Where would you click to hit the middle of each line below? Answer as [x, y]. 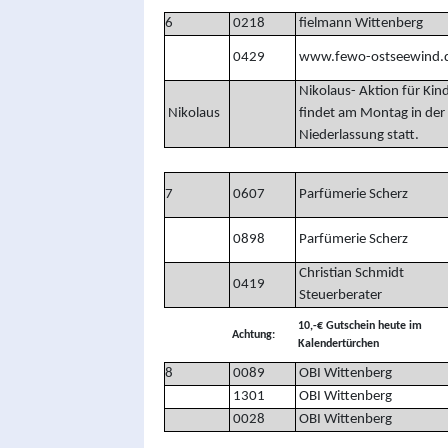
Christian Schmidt [349, 273]
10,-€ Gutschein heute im [359, 325]
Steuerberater [338, 295]
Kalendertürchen [336, 343]
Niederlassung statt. [357, 135]
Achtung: [251, 334]
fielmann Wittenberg [359, 23]
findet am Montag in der [370, 113]
